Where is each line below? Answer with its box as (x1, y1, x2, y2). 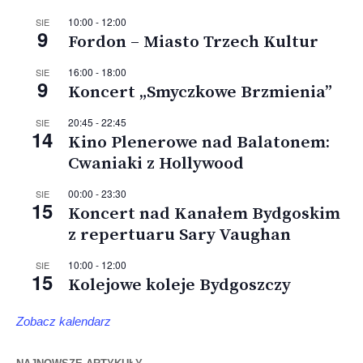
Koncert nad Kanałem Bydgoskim (68, 203, 340, 225)
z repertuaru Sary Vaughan (68, 224, 291, 246)
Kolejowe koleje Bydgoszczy (68, 275, 291, 297)
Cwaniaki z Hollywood (68, 153, 244, 175)
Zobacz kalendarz (16, 314, 111, 329)
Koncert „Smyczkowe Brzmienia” (68, 82, 332, 104)
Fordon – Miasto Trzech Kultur (68, 32, 318, 53)
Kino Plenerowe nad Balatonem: (68, 132, 330, 154)
